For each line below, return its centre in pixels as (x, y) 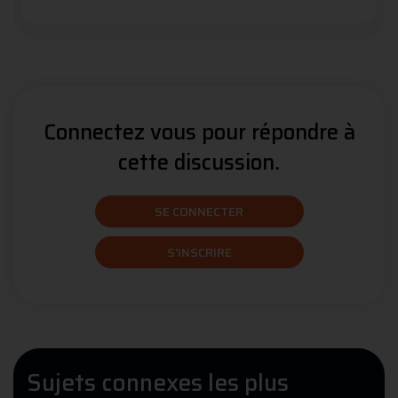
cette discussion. (199, 163)
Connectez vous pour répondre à (199, 133)
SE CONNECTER (199, 212)
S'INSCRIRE (199, 253)
